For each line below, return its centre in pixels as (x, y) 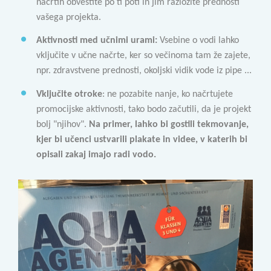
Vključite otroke (69, 94)
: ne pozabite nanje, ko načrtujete (168, 94)
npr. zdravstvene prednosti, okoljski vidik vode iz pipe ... (144, 71)
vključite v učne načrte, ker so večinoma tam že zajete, (143, 56)
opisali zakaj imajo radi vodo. (96, 155)
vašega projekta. (69, 18)
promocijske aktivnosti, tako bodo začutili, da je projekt (144, 109)
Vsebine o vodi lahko (199, 41)
